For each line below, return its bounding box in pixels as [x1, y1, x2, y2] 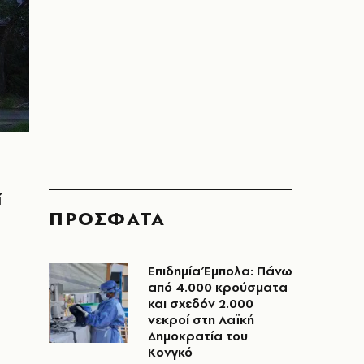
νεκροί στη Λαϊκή [148, 311, 254, 328]
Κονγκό [148, 344, 193, 361]
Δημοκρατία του [148, 327, 248, 344]
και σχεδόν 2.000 [148, 295, 253, 312]
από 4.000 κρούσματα [148, 279, 288, 296]
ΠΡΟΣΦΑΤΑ [49, 205, 166, 232]
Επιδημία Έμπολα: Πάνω [148, 262, 292, 279]
